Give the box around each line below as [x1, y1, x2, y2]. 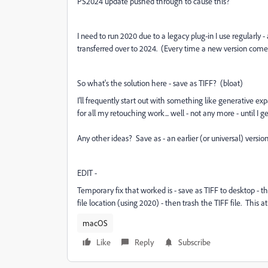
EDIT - [77, 167, 97, 178]
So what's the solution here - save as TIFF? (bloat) [77, 78, 243, 88]
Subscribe [178, 237, 211, 247]
